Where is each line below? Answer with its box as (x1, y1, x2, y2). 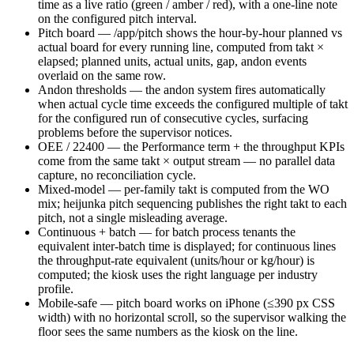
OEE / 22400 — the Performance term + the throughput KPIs (38, 139, 345, 153)
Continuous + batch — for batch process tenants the (38, 224, 296, 239)
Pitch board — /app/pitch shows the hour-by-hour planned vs (38, 25, 342, 40)
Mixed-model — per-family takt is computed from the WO (38, 182, 330, 196)
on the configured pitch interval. (38, 11, 197, 25)
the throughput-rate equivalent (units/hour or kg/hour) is (38, 253, 314, 267)
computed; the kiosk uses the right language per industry (38, 267, 318, 281)
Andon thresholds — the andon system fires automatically (38, 82, 326, 96)
